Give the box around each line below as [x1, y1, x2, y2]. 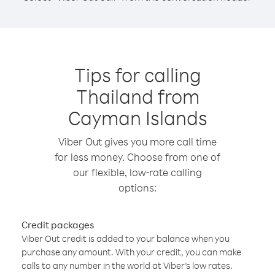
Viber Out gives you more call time [58, 135, 217, 148]
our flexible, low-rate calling [73, 166, 202, 179]
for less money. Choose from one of [55, 150, 220, 163]
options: [118, 181, 157, 194]
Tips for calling [74, 62, 201, 87]
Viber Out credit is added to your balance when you [21, 233, 230, 244]
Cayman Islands [68, 105, 207, 130]
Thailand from [76, 83, 199, 109]
